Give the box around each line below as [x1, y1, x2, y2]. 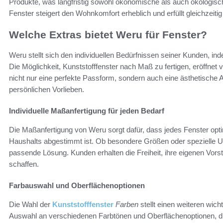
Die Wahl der [9, 200, 52, 209]
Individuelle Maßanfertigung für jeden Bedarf [9, 106, 164, 115]
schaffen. [9, 159, 39, 168]
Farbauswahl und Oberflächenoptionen [9, 181, 145, 190]
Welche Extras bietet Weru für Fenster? [9, 29, 207, 41]
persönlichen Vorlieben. [9, 85, 84, 94]
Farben [113, 200, 138, 209]
